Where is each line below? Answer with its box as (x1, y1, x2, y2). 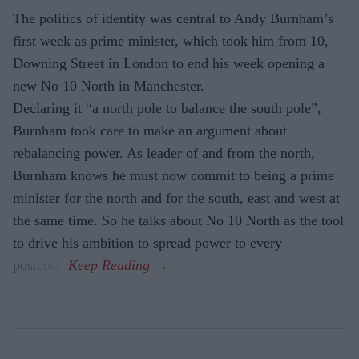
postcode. (13, 256, 68, 273)
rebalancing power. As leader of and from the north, (13, 144, 315, 161)
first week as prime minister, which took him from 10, (13, 32, 329, 49)
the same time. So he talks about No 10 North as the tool (13, 212, 344, 228)
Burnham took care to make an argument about (13, 122, 287, 139)
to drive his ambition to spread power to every (13, 234, 282, 251)
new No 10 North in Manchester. (13, 77, 204, 94)
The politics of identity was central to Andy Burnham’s (13, 10, 333, 26)
